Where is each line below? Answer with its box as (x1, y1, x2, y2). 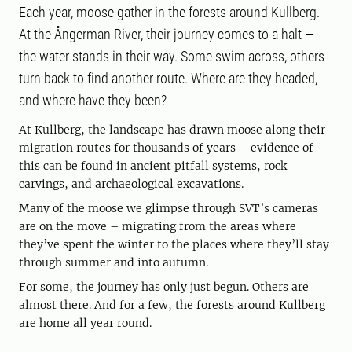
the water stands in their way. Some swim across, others (19, 48, 324, 65)
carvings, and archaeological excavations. (19, 177, 244, 192)
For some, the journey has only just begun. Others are (19, 280, 309, 295)
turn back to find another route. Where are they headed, (19, 70, 317, 87)
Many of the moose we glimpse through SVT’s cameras (19, 201, 318, 216)
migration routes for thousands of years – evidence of (19, 141, 313, 156)
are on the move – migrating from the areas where (19, 219, 296, 234)
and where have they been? (19, 92, 167, 109)
